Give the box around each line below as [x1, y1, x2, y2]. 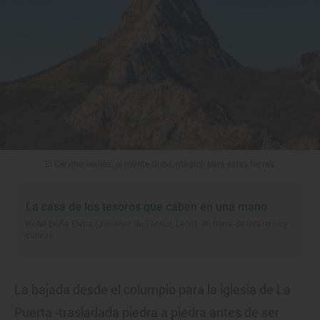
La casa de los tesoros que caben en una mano [26, 200, 267, 214]
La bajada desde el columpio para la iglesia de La [14, 282, 291, 298]
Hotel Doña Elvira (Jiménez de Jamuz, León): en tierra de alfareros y [26, 219, 288, 230]
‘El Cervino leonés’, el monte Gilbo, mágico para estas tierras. [43, 159, 277, 170]
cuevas [26, 231, 54, 241]
